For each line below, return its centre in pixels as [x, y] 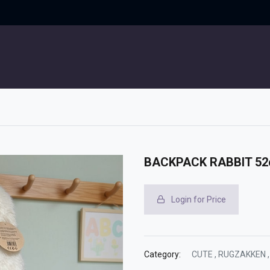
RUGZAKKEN [242, 255]
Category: [162, 255]
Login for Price [199, 199]
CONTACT [86, 57]
